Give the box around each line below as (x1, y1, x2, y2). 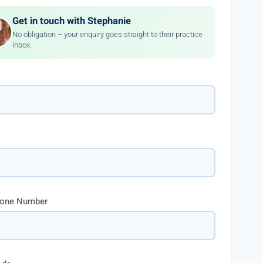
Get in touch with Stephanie (12, 14, 131, 28)
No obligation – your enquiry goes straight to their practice (12, 29, 203, 39)
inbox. (12, 40, 32, 49)
